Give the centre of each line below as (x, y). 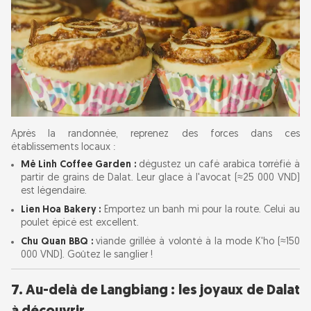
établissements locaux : (63, 148)
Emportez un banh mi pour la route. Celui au (200, 210)
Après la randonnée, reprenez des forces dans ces (155, 135)
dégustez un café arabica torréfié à (218, 165)
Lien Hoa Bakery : (61, 210)
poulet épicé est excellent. (80, 224)
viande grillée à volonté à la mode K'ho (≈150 (198, 242)
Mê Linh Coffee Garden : (78, 165)
